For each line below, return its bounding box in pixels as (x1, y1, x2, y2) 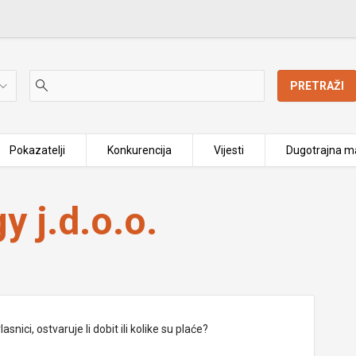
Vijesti (213, 144, 244, 157)
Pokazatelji (10, 144, 66, 157)
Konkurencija (106, 144, 172, 157)
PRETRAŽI (290, 79, 345, 92)
